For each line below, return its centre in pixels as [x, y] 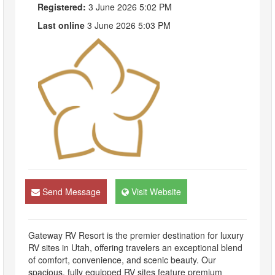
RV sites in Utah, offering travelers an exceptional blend [135, 248]
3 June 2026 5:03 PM [128, 25]
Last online [61, 25]
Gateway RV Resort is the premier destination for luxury [136, 235]
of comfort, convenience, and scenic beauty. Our [122, 260]
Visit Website [156, 192]
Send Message [72, 192]
